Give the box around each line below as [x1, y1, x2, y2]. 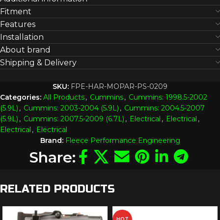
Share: [29, 148, 76, 166]
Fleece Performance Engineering [65, 136, 180, 145]
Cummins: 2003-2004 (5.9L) [24, 103, 119, 112]
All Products [43, 92, 84, 102]
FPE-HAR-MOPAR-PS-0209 [71, 82, 167, 91]
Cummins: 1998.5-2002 [129, 92, 207, 102]
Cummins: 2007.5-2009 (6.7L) [24, 114, 124, 123]
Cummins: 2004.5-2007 [124, 103, 205, 112]
